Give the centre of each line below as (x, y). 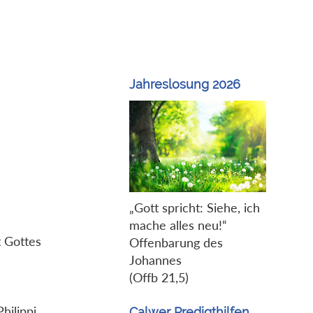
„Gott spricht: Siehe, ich (194, 207)
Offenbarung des (176, 242)
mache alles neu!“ (178, 225)
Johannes (155, 260)
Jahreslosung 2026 (184, 85)
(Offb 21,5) (159, 277)
